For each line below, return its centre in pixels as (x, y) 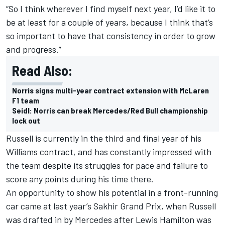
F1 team (26, 100)
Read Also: (42, 70)
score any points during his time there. (80, 179)
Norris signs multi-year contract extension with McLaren (110, 90)
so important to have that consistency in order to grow (111, 35)
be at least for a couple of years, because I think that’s (109, 22)
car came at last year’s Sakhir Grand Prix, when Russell (111, 206)
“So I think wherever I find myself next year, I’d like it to (111, 8)
